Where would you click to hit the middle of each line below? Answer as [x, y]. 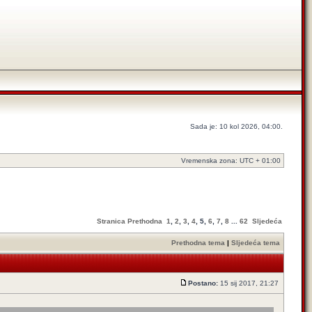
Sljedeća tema [256, 243]
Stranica [111, 221]
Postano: [203, 283]
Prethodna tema [198, 243]
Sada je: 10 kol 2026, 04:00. [236, 126]
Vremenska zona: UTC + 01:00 [231, 161]
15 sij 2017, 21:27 [249, 283]
